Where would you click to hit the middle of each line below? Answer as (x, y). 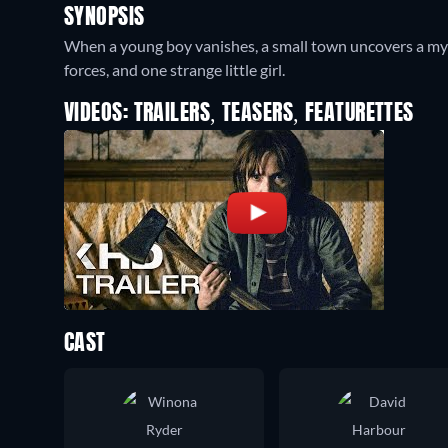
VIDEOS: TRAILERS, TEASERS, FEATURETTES (239, 113)
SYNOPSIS (104, 17)
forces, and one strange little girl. (174, 69)
